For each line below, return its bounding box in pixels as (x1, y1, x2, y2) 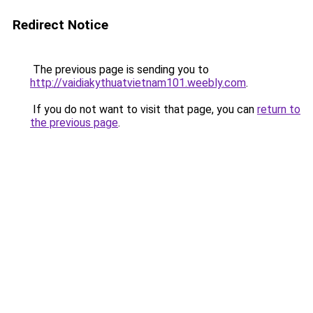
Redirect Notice (13, 17, 108, 33)
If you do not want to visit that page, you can (30, 103, 257, 116)
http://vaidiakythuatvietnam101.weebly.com (30, 76, 246, 89)
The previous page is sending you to (30, 63, 209, 76)
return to (257, 103, 300, 116)
